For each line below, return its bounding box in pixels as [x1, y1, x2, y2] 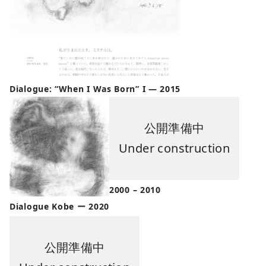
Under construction [119, 140, 230, 156]
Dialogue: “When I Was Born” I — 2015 [9, 83, 181, 95]
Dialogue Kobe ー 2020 [9, 200, 109, 212]
